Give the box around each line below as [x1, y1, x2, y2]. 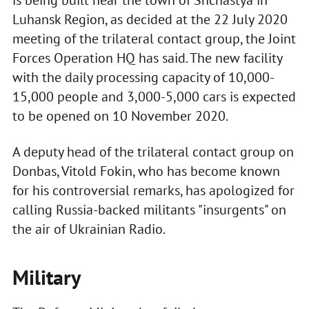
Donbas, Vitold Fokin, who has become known [12, 162, 280, 181]
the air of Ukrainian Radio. [12, 220, 166, 239]
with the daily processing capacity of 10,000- [12, 68, 275, 87]
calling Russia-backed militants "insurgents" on [12, 201, 286, 219]
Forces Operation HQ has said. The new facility [12, 49, 282, 68]
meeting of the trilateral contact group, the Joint [12, 30, 296, 48]
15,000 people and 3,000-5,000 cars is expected [12, 88, 296, 106]
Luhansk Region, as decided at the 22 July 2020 [12, 10, 288, 29]
